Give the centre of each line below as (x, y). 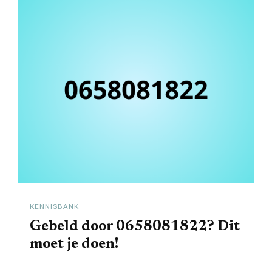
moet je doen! (74, 244)
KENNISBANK (54, 207)
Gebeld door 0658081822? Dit (135, 226)
